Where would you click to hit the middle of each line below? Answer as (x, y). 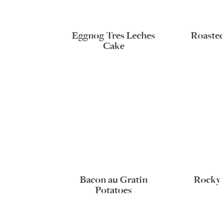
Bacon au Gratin (113, 180)
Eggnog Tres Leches (114, 36)
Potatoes (114, 190)
